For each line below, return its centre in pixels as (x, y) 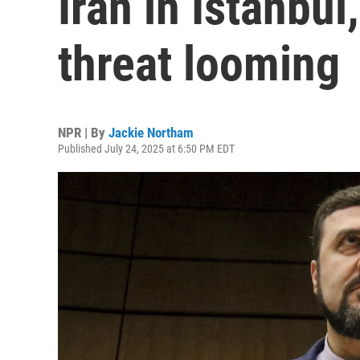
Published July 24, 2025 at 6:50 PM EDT (146, 149)
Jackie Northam (151, 133)
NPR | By (83, 133)
